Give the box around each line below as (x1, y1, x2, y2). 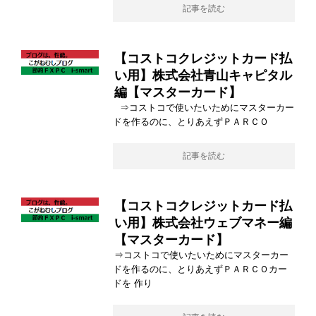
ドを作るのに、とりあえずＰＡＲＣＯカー (113, 264, 287, 275)
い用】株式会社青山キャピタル (114, 68, 292, 83)
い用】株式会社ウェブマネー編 (114, 216, 292, 231)
